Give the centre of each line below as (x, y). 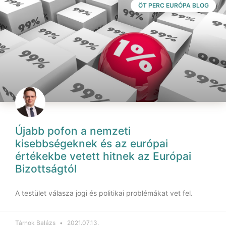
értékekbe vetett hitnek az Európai (103, 156)
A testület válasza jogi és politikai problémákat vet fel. (104, 193)
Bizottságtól (46, 169)
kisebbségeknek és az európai (92, 144)
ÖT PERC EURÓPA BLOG (173, 6)
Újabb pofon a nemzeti (73, 131)
